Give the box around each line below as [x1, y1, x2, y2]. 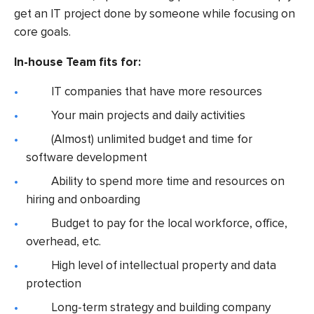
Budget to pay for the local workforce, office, [51, 216, 288, 231]
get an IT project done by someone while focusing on [14, 6, 295, 21]
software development [26, 150, 148, 165]
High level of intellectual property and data [51, 258, 277, 273]
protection [26, 276, 82, 292]
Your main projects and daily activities [51, 108, 246, 123]
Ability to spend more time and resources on [51, 174, 285, 189]
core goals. [14, 24, 71, 39]
